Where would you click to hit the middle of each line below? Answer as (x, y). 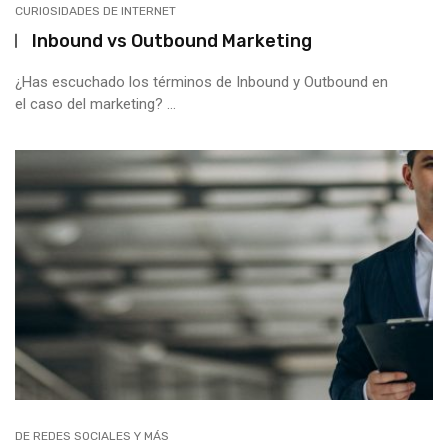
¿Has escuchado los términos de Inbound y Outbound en (201, 82)
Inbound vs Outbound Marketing (172, 40)
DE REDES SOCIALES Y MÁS (92, 436)
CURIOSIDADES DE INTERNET (95, 11)
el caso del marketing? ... (95, 104)
